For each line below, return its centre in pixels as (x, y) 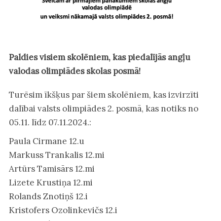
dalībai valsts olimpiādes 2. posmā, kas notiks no (103, 109)
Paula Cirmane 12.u (46, 141)
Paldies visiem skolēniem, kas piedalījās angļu (99, 57)
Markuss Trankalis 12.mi (56, 155)
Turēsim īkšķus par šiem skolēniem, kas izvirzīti (104, 95)
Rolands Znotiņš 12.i (48, 197)
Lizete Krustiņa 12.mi (51, 183)
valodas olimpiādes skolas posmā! (74, 71)
